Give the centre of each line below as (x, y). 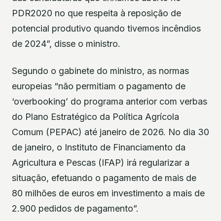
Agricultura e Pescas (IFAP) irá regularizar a (101, 162)
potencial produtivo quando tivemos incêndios (106, 28)
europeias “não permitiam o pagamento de (99, 86)
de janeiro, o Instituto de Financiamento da (99, 147)
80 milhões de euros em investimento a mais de (108, 193)
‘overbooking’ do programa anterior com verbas (110, 101)
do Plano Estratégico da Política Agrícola (95, 116)
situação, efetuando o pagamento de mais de (104, 178)
